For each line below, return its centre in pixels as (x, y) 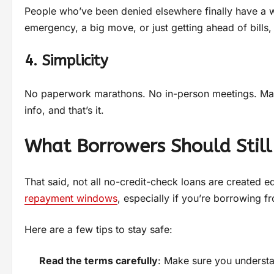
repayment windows (71, 198)
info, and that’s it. (64, 110)
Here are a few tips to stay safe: (98, 230)
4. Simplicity (66, 61)
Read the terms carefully (98, 261)
